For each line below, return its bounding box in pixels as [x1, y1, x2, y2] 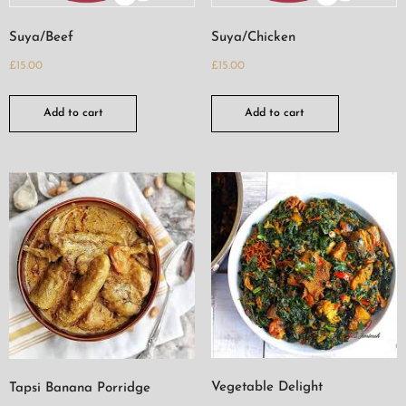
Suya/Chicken [210, 30, 295, 44]
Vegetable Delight [210, 381, 323, 395]
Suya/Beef [9, 30, 73, 44]
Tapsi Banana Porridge [9, 382, 150, 396]
